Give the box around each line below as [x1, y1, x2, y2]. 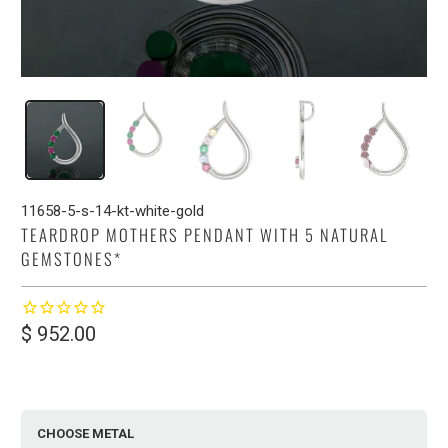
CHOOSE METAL [37, 425, 135, 441]
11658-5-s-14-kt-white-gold [21, 201, 205, 220]
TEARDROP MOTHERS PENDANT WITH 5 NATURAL [21, 221, 389, 247]
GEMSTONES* [21, 245, 123, 271]
